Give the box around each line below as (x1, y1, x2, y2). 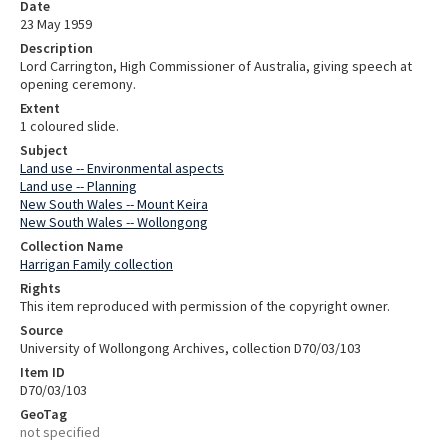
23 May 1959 (20, 14, 92, 33)
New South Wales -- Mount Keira (20, 194, 208, 213)
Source (20, 320, 63, 339)
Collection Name (20, 236, 123, 255)
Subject (20, 140, 68, 159)
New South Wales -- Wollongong (20, 212, 208, 231)
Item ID (20, 362, 65, 381)
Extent (20, 98, 60, 117)
